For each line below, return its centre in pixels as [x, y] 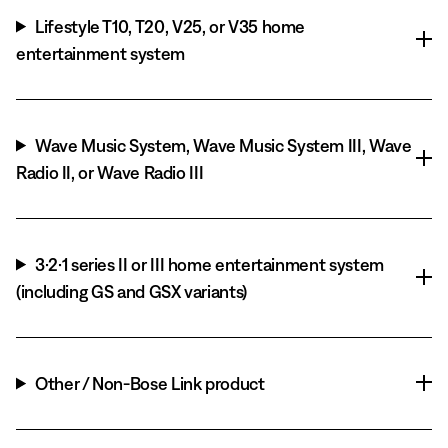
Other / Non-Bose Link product [150, 383]
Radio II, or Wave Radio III [110, 172]
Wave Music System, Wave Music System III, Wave [223, 145]
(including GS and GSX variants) [131, 291]
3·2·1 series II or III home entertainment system [209, 264]
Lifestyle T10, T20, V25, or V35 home [170, 26]
